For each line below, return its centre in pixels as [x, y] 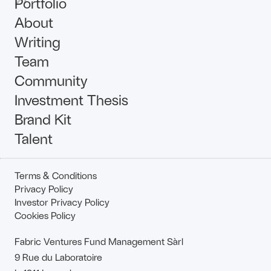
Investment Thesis [71, 100]
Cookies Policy [45, 215]
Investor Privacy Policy [62, 202]
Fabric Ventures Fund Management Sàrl [99, 241]
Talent [34, 139]
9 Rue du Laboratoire [58, 256]
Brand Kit [43, 119]
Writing [38, 42]
